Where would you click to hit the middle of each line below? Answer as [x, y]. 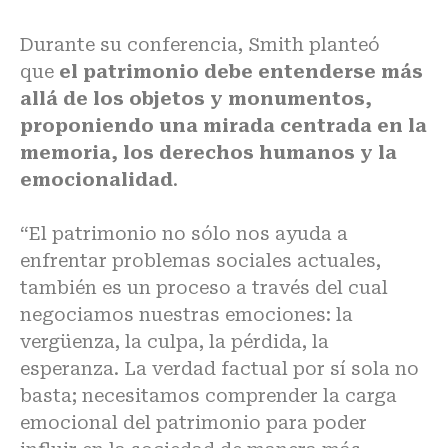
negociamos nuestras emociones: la [186, 315]
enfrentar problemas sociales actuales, [200, 261]
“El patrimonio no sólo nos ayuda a [184, 234]
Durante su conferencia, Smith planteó [200, 45]
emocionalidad [96, 180]
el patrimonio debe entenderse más [241, 72]
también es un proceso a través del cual [204, 288]
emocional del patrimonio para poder [193, 423]
